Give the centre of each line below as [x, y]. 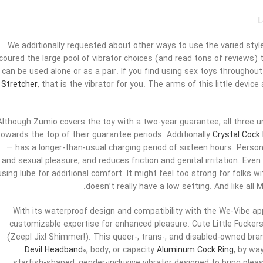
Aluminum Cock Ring [195, 250]
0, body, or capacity [120, 250]
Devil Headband [54, 250]
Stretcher [19, 85]
